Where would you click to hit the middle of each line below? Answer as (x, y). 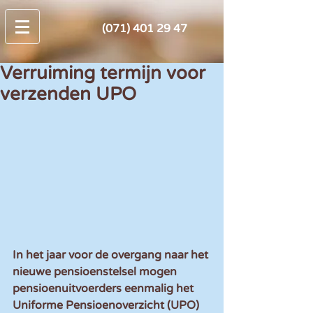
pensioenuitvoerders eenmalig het (104, 289)
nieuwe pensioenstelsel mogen (96, 272)
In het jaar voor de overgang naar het (112, 255)
